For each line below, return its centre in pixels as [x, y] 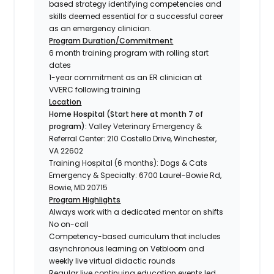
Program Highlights [85, 199]
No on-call [69, 224]
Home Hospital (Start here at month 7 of [126, 114]
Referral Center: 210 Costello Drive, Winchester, [133, 138]
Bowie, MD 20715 [79, 187]
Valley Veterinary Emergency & [145, 126]
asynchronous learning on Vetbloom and [127, 248]
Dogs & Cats [184, 163]
